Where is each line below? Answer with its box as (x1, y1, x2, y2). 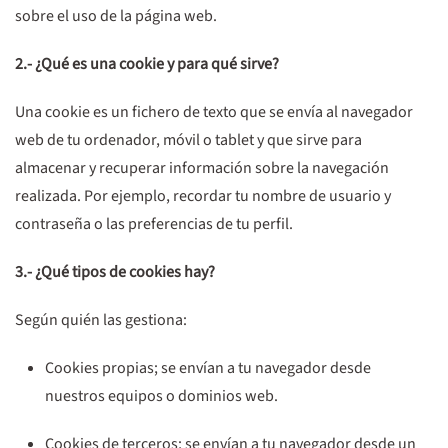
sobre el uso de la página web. (15, 5, 217, 27)
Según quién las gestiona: (15, 309, 187, 331)
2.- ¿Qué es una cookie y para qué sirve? (15, 53, 279, 75)
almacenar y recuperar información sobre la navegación (15, 157, 389, 179)
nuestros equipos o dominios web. (45, 385, 278, 407)
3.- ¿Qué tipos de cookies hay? (15, 261, 215, 283)
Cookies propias (45, 357, 154, 379)
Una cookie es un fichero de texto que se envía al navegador (15, 101, 413, 123)
